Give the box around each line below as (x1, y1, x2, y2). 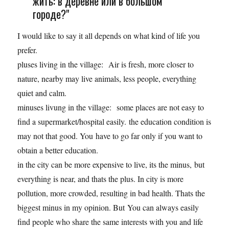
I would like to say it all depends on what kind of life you (17, 30, 200, 41)
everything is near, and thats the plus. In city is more (17, 173, 184, 185)
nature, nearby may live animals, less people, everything (17, 73, 197, 84)
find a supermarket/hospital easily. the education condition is (17, 116, 212, 127)
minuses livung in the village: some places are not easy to (17, 102, 204, 113)
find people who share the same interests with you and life (17, 216, 203, 227)
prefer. (17, 44, 40, 56)
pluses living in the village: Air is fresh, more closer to (17, 59, 194, 70)
